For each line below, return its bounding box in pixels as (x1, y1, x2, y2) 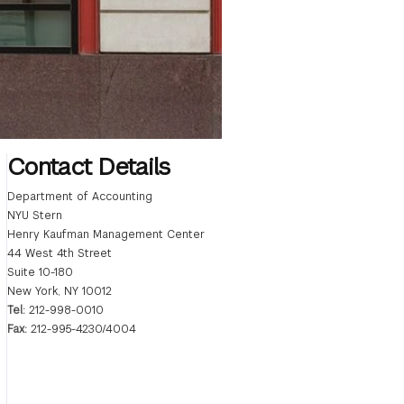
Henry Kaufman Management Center (6, 227, 205, 243)
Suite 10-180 (6, 265, 73, 280)
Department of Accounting (6, 189, 152, 205)
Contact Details (6, 151, 170, 183)
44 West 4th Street (6, 246, 112, 262)
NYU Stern (6, 208, 62, 224)
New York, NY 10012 (6, 284, 112, 299)
